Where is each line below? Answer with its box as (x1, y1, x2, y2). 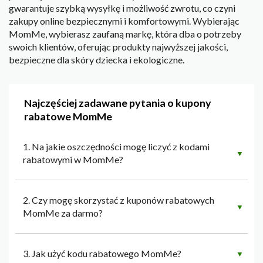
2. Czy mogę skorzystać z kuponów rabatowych (23, 194, 214, 206)
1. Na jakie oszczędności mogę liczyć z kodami (23, 141, 210, 153)
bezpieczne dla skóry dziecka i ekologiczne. (9, 54, 184, 66)
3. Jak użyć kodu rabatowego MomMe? (23, 248, 181, 259)
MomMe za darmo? (23, 207, 103, 219)
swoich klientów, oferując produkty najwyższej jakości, (9, 41, 228, 53)
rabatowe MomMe (24, 110, 112, 123)
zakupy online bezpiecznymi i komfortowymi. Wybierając (9, 15, 240, 27)
